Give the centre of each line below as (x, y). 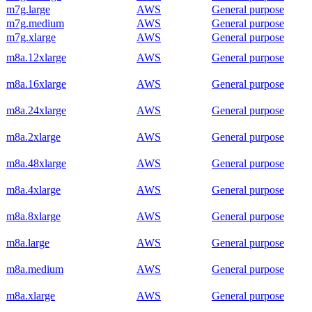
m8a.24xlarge (36, 110)
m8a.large (28, 242)
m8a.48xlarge (36, 163)
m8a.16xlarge (36, 84)
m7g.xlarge (31, 37)
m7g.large (28, 9)
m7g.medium (35, 23)
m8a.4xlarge (33, 189)
